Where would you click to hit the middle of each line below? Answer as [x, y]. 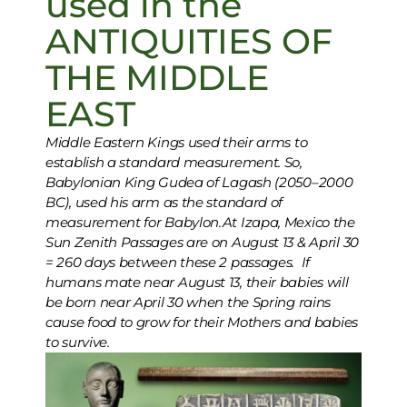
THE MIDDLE [157, 78]
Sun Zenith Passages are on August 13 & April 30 [202, 243]
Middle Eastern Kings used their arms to [177, 143]
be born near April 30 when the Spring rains [189, 303]
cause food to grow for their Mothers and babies [202, 323]
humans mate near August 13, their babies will [197, 283]
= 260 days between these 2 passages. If [178, 263]
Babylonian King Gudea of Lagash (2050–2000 [199, 183]
